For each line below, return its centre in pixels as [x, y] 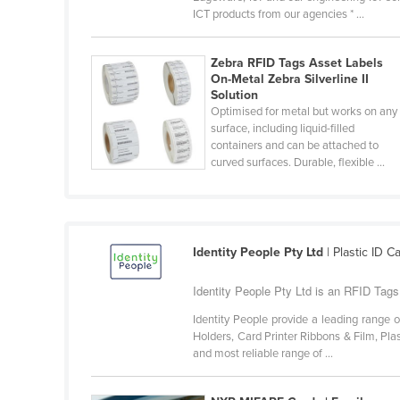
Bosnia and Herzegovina [171, 187]
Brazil [117, 244]
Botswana [130, 215]
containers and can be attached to [295, 146]
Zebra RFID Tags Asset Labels [297, 63]
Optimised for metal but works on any [304, 112]
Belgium [125, 44]
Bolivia [120, 158]
